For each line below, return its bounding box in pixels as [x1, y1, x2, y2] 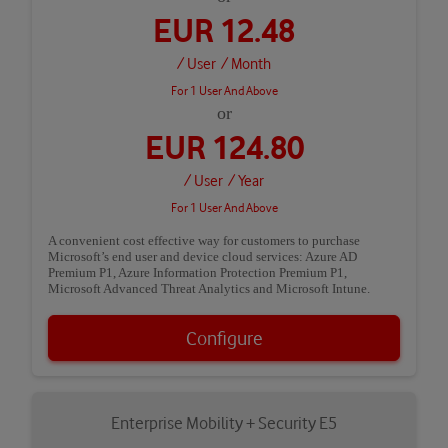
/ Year [228, 172, 264, 191]
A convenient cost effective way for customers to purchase [48, 233, 360, 249]
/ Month [221, 55, 271, 74]
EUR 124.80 [144, 128, 304, 167]
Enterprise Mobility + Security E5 [111, 413, 337, 434]
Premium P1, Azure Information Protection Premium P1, [48, 265, 347, 281]
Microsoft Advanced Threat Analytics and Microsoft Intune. [48, 281, 370, 297]
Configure [185, 327, 263, 350]
